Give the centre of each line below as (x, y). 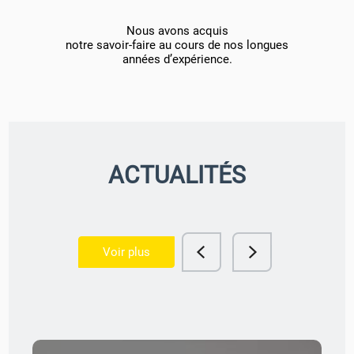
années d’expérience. (177, 60)
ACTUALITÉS (177, 175)
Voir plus (126, 252)
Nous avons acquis (177, 31)
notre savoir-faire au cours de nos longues (177, 45)
